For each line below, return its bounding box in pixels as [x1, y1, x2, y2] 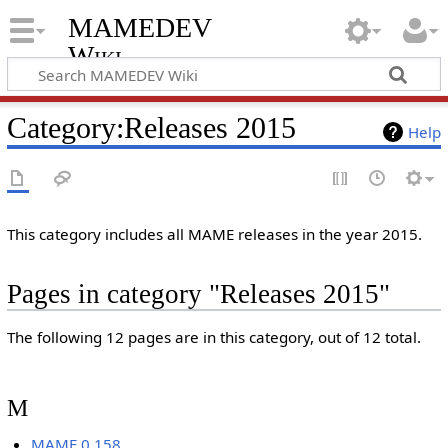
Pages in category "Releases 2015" [6, 279, 390, 310]
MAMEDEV [67, 12, 211, 44]
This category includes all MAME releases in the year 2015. [6, 224, 422, 244]
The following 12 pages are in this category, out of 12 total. [6, 327, 421, 348]
